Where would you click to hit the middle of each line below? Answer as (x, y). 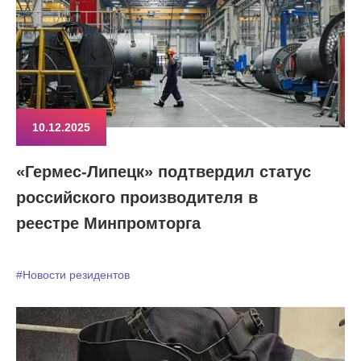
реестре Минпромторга (108, 223)
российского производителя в (137, 197)
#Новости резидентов (73, 275)
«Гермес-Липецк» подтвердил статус (164, 172)
